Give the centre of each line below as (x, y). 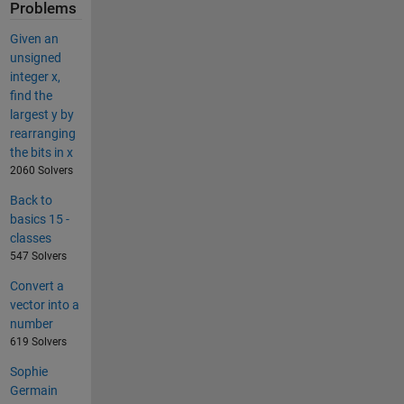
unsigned (35, 57)
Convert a (37, 285)
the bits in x (41, 152)
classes (30, 238)
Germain (33, 390)
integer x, (35, 76)
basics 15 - (39, 219)
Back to (31, 200)
